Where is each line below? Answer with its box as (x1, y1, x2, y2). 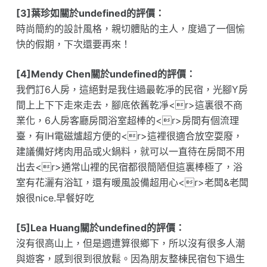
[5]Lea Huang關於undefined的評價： (15, 222, 185, 234)
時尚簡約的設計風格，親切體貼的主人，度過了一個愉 (15, 23, 245, 35)
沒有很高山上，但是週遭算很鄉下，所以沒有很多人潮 (15, 237, 245, 250)
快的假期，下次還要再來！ (15, 38, 131, 51)
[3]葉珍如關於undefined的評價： (15, 7, 164, 20)
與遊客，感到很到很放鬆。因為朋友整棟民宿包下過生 (15, 253, 245, 265)
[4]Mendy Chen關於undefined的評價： (15, 68, 195, 80)
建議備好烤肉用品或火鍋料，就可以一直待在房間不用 (15, 145, 245, 158)
